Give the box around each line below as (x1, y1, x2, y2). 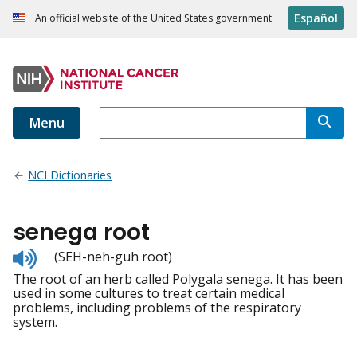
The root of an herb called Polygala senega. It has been (13, 270, 343, 288)
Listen (36, 245, 72, 264)
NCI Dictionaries (28, 167, 112, 183)
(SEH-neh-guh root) (54, 248, 172, 266)
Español (294, 10, 338, 26)
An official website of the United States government (35, 11, 272, 25)
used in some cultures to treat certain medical (13, 284, 284, 303)
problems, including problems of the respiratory (13, 299, 301, 317)
